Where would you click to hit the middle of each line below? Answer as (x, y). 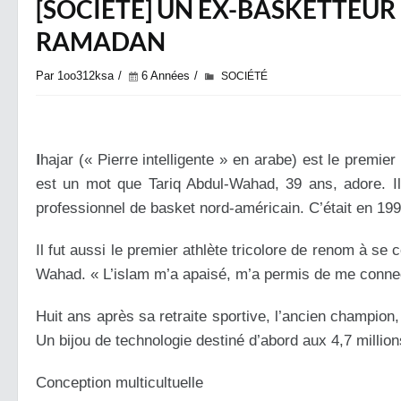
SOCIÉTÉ (244, 76)
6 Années (166, 76)
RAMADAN (101, 41)
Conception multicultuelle (119, 383)
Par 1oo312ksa (75, 76)
